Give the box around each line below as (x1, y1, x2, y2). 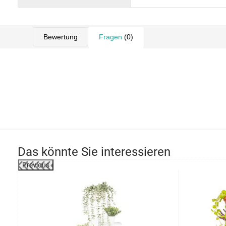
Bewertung (43, 33, 78, 41)
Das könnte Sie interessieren (18, 145, 171, 159)
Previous (22, 161, 49, 169)
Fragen (99, 33, 122, 41)
